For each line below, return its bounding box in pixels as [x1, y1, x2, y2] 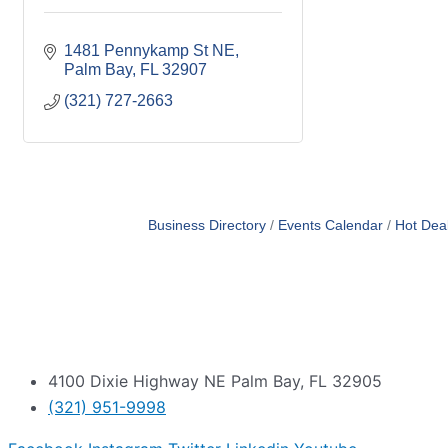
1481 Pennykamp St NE [64, 42, 235, 59]
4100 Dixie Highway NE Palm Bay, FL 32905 [48, 370, 382, 391]
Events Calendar [277, 218, 383, 233]
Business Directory [147, 218, 266, 233]
